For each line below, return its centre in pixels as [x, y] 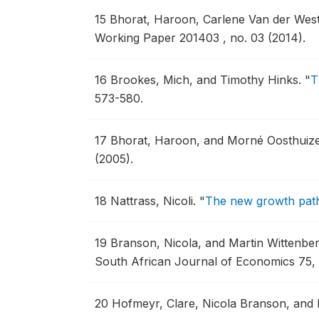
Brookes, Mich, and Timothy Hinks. [208, 80]
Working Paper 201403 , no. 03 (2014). [200, 38]
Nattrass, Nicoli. [155, 201]
